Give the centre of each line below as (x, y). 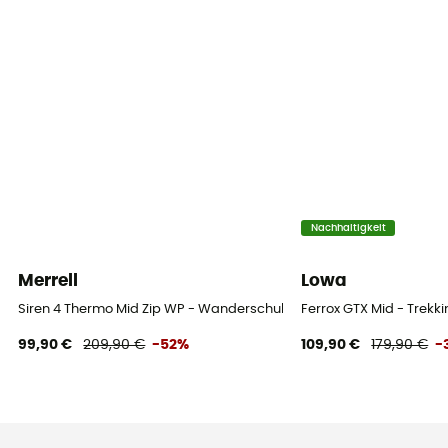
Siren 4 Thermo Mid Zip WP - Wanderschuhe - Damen (188, 309)
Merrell (48, 281)
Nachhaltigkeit (348, 228)
